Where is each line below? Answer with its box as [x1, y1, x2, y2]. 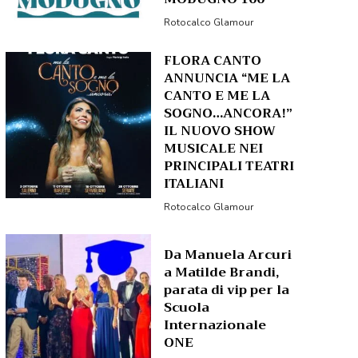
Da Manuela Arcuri [164, 243, 292, 266]
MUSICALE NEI [164, 137, 264, 161]
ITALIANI [164, 173, 225, 196]
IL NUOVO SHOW [164, 120, 276, 143]
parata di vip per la [164, 278, 290, 301]
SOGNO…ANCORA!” [164, 102, 293, 125]
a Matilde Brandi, [164, 261, 280, 284]
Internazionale [164, 313, 267, 336]
